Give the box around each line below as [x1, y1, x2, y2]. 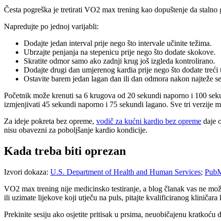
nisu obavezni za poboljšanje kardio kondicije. [4, 126, 147, 135]
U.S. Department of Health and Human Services [50, 167, 201, 176]
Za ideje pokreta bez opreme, [4, 117, 96, 126]
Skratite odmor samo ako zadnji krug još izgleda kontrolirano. [24, 57, 215, 66]
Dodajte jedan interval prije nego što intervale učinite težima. [24, 39, 212, 48]
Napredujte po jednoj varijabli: [4, 22, 99, 31]
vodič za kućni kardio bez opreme [96, 117, 201, 126]
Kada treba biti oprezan [4, 144, 126, 157]
